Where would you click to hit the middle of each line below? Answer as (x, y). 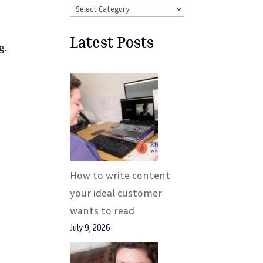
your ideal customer (116, 193)
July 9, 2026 (90, 227)
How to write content (120, 175)
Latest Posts (112, 42)
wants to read (102, 210)
